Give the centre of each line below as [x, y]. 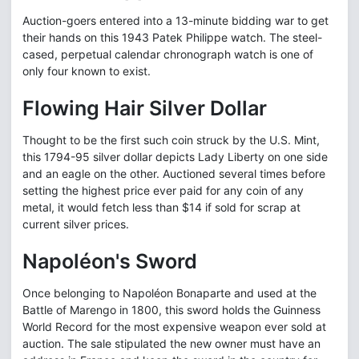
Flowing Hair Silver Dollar [145, 109]
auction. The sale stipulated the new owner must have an [171, 344]
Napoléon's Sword [110, 262]
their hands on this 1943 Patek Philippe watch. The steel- [172, 38]
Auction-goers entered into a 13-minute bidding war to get [175, 21]
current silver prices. [76, 224]
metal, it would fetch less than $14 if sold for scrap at [161, 208]
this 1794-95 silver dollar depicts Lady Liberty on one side [175, 157]
